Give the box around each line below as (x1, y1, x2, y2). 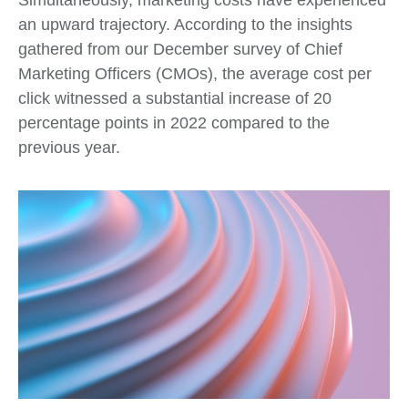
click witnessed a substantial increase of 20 (18, 88, 331, 107)
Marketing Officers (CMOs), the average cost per (18, 64, 372, 83)
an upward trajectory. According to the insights (18, 15, 352, 34)
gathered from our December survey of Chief (18, 39, 342, 58)
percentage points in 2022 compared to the (18, 113, 330, 132)
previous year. (18, 138, 120, 157)
